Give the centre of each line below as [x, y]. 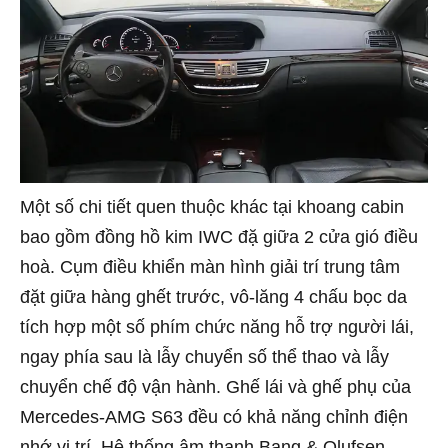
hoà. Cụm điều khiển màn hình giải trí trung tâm [210, 266]
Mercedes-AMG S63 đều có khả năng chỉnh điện [214, 416]
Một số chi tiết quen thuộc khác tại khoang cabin [212, 206]
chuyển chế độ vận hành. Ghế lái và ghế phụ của [215, 386]
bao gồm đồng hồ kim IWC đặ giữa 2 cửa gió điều [219, 236]
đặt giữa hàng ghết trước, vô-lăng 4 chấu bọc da [213, 296]
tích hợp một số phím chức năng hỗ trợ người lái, [217, 326]
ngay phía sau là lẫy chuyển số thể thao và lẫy [204, 356]
